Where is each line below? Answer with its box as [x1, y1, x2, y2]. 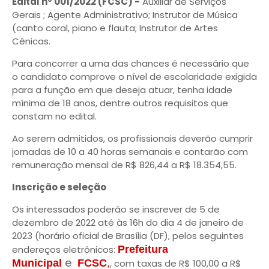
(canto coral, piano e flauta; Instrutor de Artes [12, 22, 218, 34]
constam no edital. [12, 110, 97, 122]
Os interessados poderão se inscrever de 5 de [12, 203, 220, 216]
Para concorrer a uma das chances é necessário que [12, 57, 249, 70]
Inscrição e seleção [12, 181, 106, 193]
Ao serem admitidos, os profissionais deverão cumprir [12, 132, 253, 145]
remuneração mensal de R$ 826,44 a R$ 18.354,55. [12, 159, 237, 171]
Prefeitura [118, 243, 168, 255]
